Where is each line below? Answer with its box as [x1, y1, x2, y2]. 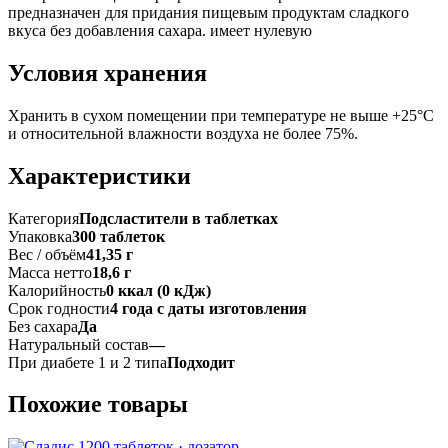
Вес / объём [8, 245, 86, 263]
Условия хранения [8, 59, 207, 86]
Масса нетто [8, 263, 92, 281]
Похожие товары [8, 391, 188, 418]
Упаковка [8, 227, 72, 245]
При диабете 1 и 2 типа [8, 353, 167, 371]
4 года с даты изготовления [110, 299, 307, 317]
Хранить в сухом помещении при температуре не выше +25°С [8, 106, 434, 124]
